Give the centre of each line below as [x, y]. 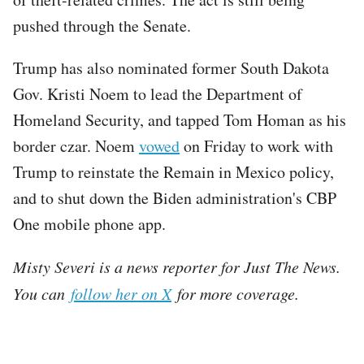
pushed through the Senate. [105, 25]
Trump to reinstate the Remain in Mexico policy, [173, 171]
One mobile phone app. [89, 223]
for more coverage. [235, 293]
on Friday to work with [256, 145]
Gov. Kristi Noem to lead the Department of [158, 93]
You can [42, 293]
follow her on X [121, 293]
